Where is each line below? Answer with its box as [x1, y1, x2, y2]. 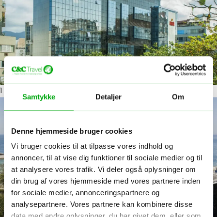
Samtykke [22, 92, 56, 101]
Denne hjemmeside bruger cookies [11, 126, 132, 135]
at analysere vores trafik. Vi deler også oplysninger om [11, 165, 196, 174]
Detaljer [95, 92, 122, 101]
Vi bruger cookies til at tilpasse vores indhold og [11, 142, 173, 151]
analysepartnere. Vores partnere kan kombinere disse [11, 200, 193, 209]
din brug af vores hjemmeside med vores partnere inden [11, 177, 201, 186]
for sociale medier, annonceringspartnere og [11, 188, 160, 197]
